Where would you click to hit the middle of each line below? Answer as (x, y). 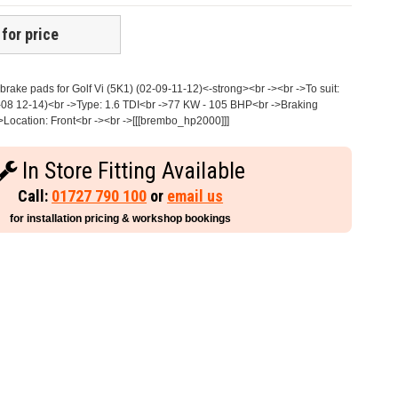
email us (195, 196)
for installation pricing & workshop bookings (121, 219)
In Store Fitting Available (131, 171)
